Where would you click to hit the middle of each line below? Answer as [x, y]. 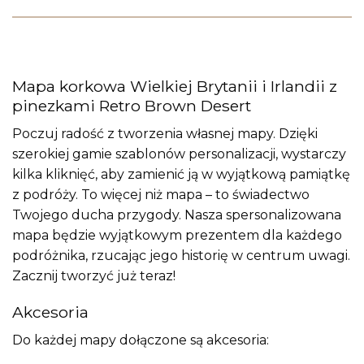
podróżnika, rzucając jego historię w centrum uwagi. [181, 255]
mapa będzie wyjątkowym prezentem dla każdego [177, 235]
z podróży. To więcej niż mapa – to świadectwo [161, 194]
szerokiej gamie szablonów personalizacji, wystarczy [179, 154]
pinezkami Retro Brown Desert [132, 106]
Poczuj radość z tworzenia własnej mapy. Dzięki [165, 133]
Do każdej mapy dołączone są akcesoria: [141, 340]
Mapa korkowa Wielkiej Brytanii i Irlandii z [175, 87]
